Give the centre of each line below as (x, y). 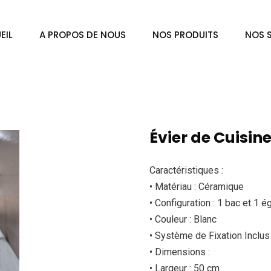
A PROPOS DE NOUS (83, 35)
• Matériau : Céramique (197, 187)
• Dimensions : (180, 252)
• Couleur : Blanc (183, 219)
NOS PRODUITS (185, 35)
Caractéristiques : (187, 170)
